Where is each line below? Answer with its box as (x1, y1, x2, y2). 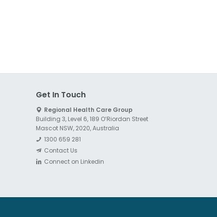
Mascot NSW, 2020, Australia (35, 124, 119, 132)
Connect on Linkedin (44, 157, 104, 166)
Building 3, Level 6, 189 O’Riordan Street (35, 114, 148, 123)
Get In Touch (35, 89, 86, 100)
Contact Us (44, 146, 77, 155)
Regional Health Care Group (44, 105, 133, 114)
